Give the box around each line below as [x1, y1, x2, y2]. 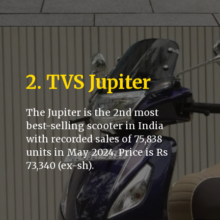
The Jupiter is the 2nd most [26, 107, 159, 119]
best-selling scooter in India [26, 120, 164, 132]
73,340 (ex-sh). [26, 160, 94, 172]
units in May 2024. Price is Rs [26, 146, 168, 159]
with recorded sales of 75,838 [26, 133, 163, 145]
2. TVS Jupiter [26, 70, 151, 94]
